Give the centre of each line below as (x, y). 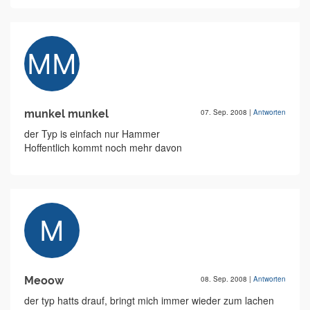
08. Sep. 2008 (225, 279)
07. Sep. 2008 (225, 112)
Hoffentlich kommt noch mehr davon (103, 148)
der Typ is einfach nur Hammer (92, 134)
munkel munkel (66, 114)
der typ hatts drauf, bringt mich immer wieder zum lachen (149, 301)
